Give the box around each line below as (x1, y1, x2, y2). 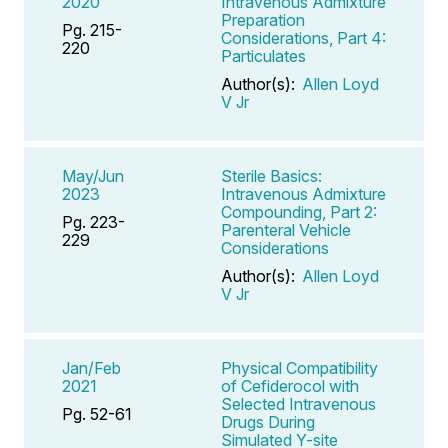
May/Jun (62, 165, 124, 186)
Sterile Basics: (221, 165, 322, 186)
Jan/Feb (62, 357, 121, 378)
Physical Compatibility (221, 357, 378, 378)
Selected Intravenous (221, 393, 376, 414)
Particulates (221, 45, 306, 66)
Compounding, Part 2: (221, 201, 377, 222)
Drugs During (221, 411, 315, 432)
